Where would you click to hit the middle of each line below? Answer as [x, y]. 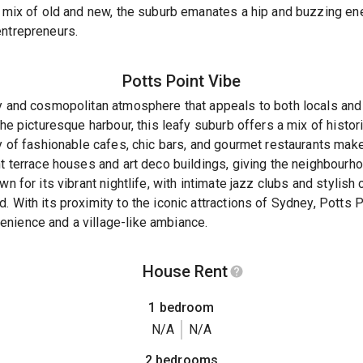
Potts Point [163, 81]
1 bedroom [181, 308]
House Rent [185, 272]
